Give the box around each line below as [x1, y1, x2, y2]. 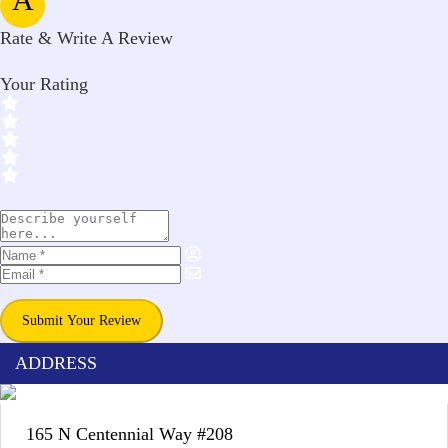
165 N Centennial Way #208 [26, 424, 233, 444]
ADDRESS [15, 353, 97, 373]
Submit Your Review [22, 313, 141, 328]
